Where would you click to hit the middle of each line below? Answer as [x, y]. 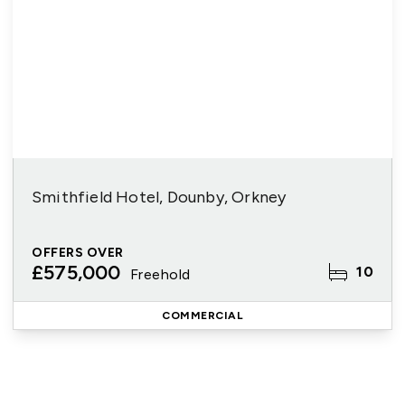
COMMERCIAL [202, 316]
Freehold [160, 274]
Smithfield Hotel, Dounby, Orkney [159, 197]
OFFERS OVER [78, 253]
